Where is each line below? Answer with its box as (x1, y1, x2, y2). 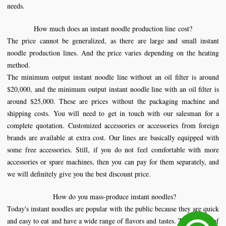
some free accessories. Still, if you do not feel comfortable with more (7, 145, 219, 154)
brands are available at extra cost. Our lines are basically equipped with (7, 133, 219, 142)
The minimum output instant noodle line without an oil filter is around (7, 72, 219, 82)
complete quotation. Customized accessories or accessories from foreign (7, 121, 219, 130)
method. (7, 60, 30, 70)
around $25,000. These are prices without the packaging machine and (7, 96, 219, 106)
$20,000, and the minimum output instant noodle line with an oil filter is (7, 84, 219, 94)
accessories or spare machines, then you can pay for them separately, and (7, 157, 219, 166)
